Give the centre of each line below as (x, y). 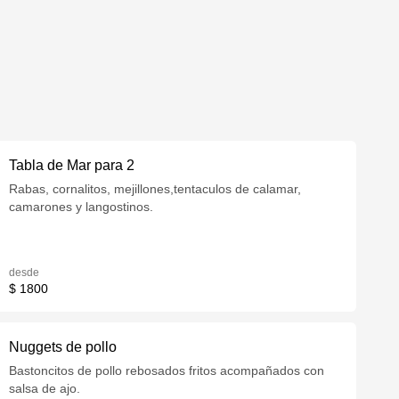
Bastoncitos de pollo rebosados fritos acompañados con (167, 370)
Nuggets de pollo (63, 347)
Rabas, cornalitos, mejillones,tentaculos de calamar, (155, 189)
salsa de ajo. (45, 388)
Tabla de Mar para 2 (72, 165)
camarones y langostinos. (81, 207)
